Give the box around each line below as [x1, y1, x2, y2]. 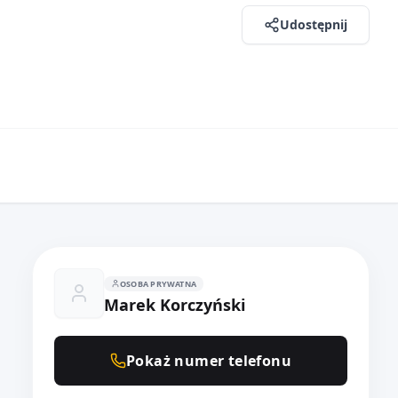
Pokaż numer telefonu [126, 351, 291, 370]
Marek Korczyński [104, 293, 245, 315]
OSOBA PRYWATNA [120, 277, 197, 290]
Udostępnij [280, 15, 347, 33]
